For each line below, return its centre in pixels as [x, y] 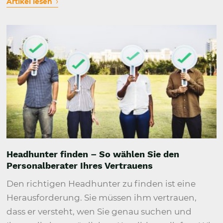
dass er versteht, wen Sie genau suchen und [99, 211]
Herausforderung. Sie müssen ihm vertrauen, [102, 197]
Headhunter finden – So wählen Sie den [93, 154]
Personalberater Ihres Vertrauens [80, 165]
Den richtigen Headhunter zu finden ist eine [101, 183]
